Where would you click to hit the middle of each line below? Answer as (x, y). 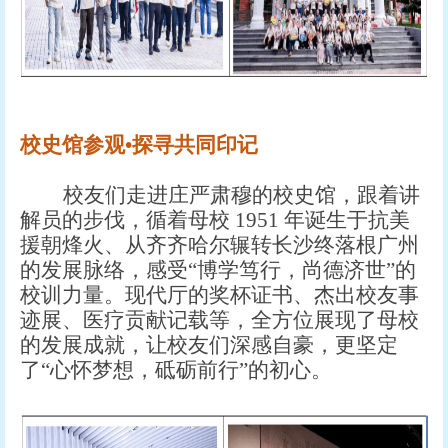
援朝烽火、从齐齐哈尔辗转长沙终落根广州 (219, 245)
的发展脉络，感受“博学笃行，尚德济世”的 (218, 270)
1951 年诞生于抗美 (322, 220)
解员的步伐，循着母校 (125, 220)
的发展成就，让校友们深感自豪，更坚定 (209, 345)
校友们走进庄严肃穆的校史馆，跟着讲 (241, 195)
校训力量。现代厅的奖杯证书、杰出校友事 (219, 295)
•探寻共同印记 (191, 145)
